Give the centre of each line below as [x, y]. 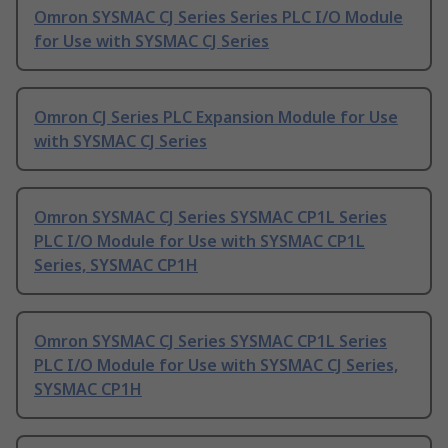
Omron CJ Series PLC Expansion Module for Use [216, 117]
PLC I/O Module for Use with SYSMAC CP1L [199, 241]
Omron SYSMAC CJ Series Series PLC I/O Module [218, 17]
